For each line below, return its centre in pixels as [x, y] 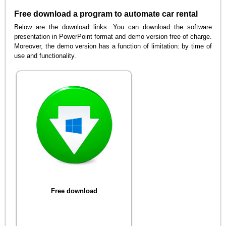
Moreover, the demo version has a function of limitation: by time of [113, 46]
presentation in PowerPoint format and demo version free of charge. [113, 36]
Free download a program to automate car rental [106, 14]
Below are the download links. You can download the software [113, 27]
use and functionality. [45, 55]
